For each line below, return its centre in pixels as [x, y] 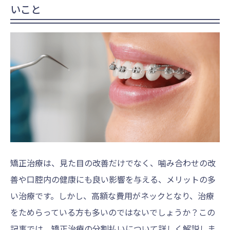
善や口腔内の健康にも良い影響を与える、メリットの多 [113, 179]
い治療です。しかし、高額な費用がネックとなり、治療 [112, 195]
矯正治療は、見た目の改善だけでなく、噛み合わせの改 [113, 162]
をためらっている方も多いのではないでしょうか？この [113, 212]
